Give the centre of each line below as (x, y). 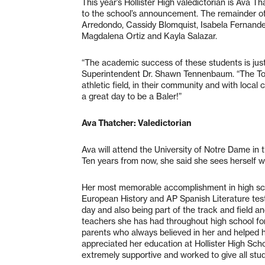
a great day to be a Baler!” (132, 96)
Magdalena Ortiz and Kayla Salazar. (151, 36)
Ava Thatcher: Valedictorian (136, 123)
